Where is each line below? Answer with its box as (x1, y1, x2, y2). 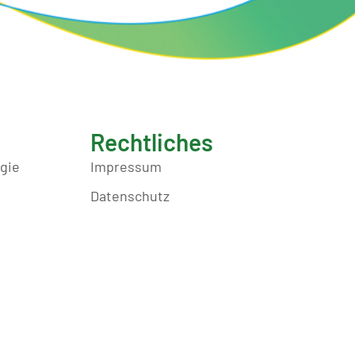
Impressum (90, 158, 162, 176)
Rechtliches (90, 128, 213, 157)
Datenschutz (90, 187, 170, 205)
